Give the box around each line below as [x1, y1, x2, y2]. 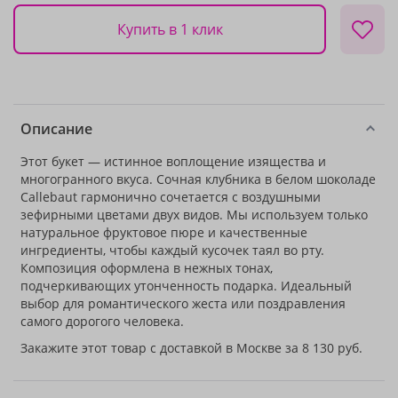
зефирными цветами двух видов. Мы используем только [20, 206, 368, 223]
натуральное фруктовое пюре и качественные [20, 224, 307, 241]
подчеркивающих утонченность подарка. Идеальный [20, 277, 352, 294]
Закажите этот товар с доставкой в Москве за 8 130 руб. [20, 339, 362, 356]
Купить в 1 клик [116, 19, 223, 39]
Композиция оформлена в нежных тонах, [20, 259, 273, 276]
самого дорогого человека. [20, 313, 184, 330]
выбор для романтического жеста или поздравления [20, 295, 346, 312]
